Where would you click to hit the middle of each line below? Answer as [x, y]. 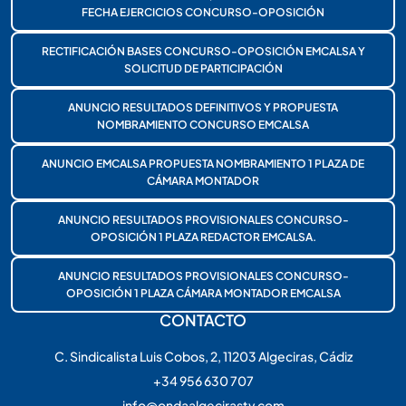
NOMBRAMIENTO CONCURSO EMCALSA [203, 124]
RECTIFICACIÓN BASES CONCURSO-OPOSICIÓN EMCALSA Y [203, 51]
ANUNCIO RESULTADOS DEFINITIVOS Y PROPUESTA [203, 107]
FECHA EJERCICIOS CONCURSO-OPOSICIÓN [203, 12]
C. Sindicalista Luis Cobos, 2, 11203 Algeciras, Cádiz [203, 356]
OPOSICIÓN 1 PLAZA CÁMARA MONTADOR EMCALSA [203, 293]
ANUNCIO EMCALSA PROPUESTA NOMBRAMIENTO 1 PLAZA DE [203, 163]
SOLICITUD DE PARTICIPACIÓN [203, 68]
